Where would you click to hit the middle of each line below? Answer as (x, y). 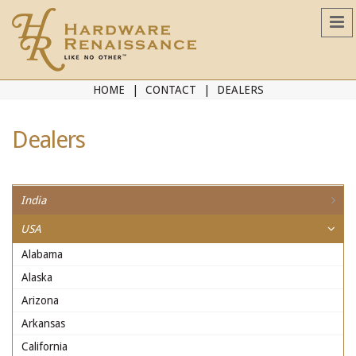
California (44, 346)
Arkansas (43, 323)
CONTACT (170, 90)
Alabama (42, 254)
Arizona (40, 300)
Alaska (37, 277)
